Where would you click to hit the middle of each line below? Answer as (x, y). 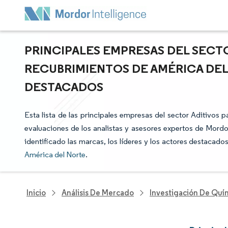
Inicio (36, 193)
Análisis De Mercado (98, 193)
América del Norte (55, 154)
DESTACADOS (64, 87)
